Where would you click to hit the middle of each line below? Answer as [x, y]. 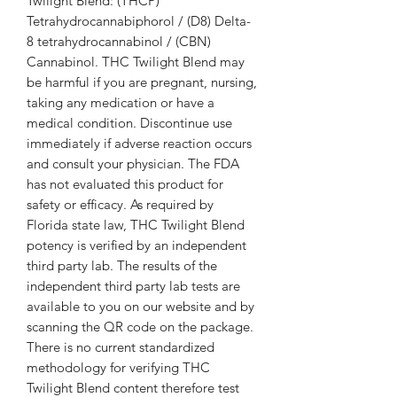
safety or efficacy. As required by [120, 204]
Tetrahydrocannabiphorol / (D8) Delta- [139, 20]
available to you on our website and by [140, 306]
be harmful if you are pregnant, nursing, [142, 82]
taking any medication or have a [121, 102]
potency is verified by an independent [136, 245]
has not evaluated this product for [125, 183]
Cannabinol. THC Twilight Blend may [136, 61]
